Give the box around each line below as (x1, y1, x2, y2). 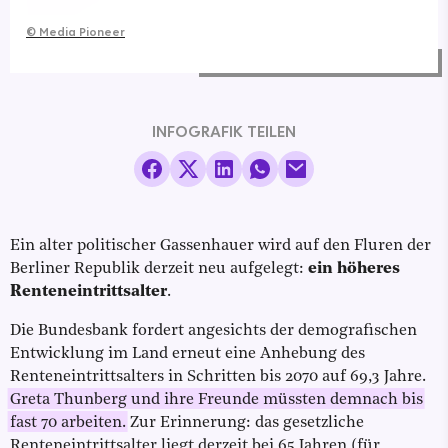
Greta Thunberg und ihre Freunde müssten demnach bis (10, 392, 423, 409)
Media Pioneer (39, 24, 125, 40)
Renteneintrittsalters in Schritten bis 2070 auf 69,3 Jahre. (10, 369, 426, 386)
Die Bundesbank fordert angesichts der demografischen (10, 323, 417, 340)
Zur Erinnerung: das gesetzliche (126, 415, 364, 432)
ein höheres (308, 261, 400, 278)
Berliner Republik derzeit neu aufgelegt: (10, 261, 308, 278)
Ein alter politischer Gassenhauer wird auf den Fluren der (10, 238, 431, 255)
